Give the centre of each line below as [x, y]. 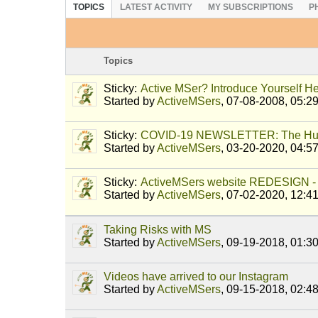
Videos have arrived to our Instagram [196, 277]
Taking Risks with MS [158, 230]
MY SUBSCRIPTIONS [251, 7]
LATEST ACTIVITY [156, 7]
